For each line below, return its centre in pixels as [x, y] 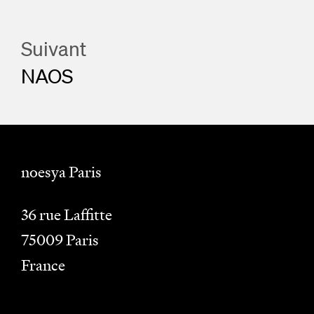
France [43, 265]
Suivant [54, 48]
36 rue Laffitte [67, 215]
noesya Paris [61, 172]
